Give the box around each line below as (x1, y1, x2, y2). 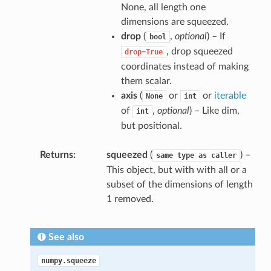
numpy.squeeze (41, 256, 96, 266)
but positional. (120, 121, 182, 131)
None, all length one (120, 2, 206, 13)
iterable (214, 91, 246, 101)
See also (48, 232, 84, 243)
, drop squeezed (166, 47, 233, 57)
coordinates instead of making (120, 62, 249, 72)
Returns (39, 150, 73, 160)
